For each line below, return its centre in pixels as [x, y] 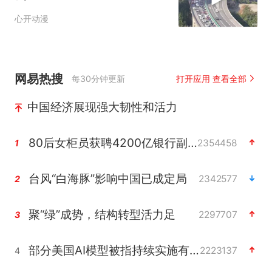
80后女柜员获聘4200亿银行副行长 [192, 142]
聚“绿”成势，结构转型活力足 [102, 214]
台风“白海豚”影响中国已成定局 [107, 178]
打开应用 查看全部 [211, 78]
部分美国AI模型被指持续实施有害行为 [194, 250]
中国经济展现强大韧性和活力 [102, 107]
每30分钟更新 [99, 78]
